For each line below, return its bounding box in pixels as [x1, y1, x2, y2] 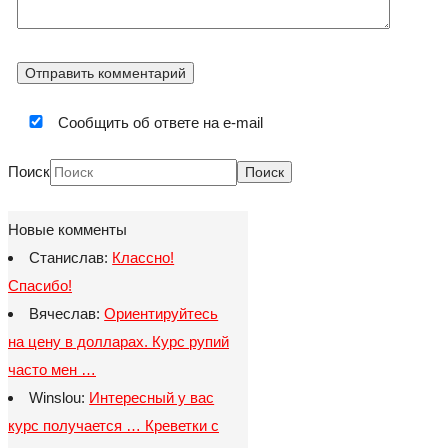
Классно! [112, 248, 175, 266]
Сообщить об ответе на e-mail [54, 113, 264, 131]
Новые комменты [8, 220, 127, 238]
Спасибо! [8, 276, 72, 294]
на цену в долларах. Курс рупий [8, 332, 229, 350]
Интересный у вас [89, 388, 215, 406]
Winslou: [29, 388, 90, 406]
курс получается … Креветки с [8, 416, 219, 434]
